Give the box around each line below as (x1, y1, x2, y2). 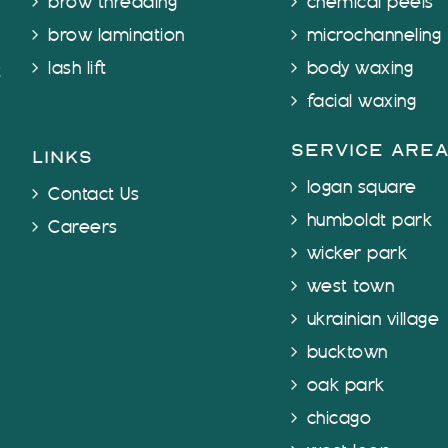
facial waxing (306, 90, 417, 113)
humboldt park (306, 209, 433, 232)
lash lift (48, 57, 107, 80)
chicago (306, 407, 372, 430)
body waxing (306, 57, 414, 80)
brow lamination (48, 24, 185, 47)
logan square (306, 176, 417, 199)
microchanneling (306, 24, 442, 47)
